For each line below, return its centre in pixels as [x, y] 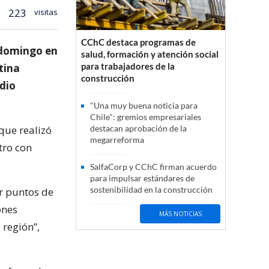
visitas [45, 12]
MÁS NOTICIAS [180, 213]
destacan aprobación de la [138, 128]
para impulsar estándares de [142, 178]
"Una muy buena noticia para [144, 106]
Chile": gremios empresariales [146, 117]
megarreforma [117, 140]
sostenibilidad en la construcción [151, 190]
